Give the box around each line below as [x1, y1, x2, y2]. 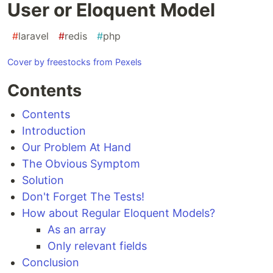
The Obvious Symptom [22, 157, 140, 171]
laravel [18, 30, 49, 43]
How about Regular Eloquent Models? [22, 207, 215, 220]
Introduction [22, 124, 86, 138]
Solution [22, 174, 64, 187]
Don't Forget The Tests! [22, 190, 144, 204]
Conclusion [22, 256, 79, 269]
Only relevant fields [48, 239, 147, 253]
